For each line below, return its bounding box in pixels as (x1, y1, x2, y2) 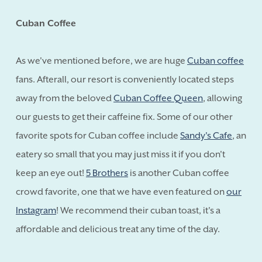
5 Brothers (86, 167, 128, 178)
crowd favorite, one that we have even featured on (16, 186, 226, 197)
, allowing (203, 92, 242, 104)
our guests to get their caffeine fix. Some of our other (16, 111, 233, 122)
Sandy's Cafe (180, 130, 232, 141)
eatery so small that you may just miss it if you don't (16, 149, 225, 160)
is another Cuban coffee (128, 167, 229, 178)
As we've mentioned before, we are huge (16, 55, 187, 66)
